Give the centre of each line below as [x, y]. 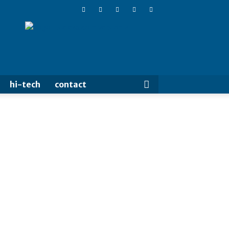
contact [71, 84]
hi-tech [25, 84]
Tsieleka [90, 26]
